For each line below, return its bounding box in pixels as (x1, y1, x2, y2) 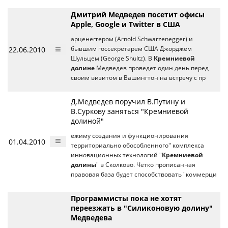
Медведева (71, 213, 112, 222)
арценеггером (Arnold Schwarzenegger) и (71, 35, 193, 43)
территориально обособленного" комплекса (71, 141, 204, 149)
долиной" (71, 116, 104, 126)
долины (71, 161, 96, 168)
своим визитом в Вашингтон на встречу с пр (71, 74, 206, 81)
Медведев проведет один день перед (95, 64, 209, 72)
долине (71, 64, 95, 72)
